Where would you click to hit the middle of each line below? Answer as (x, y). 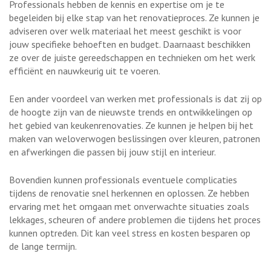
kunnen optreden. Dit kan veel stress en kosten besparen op (130, 233)
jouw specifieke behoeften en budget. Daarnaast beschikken (130, 44)
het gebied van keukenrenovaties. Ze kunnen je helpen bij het (131, 125)
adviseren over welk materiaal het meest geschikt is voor (125, 31)
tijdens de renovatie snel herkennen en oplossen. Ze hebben (129, 193)
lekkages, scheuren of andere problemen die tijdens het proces (135, 219)
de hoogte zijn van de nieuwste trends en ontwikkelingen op (131, 112)
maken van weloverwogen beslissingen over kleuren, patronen (135, 138)
